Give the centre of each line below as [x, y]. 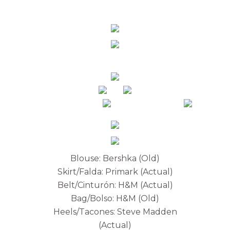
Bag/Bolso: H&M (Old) [115, 198]
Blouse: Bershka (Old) [115, 158]
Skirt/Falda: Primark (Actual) [115, 171]
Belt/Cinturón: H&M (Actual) [115, 185]
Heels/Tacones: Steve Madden [115, 212]
